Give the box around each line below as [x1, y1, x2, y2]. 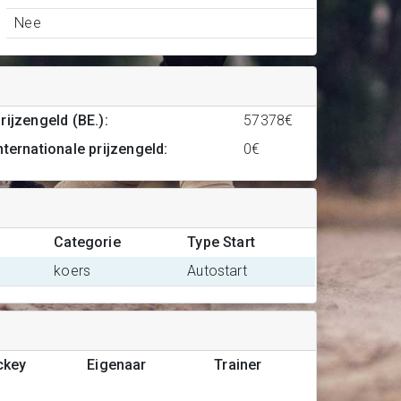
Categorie [54, 234, 121, 251]
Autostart [187, 262, 247, 279]
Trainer [214, 356, 262, 373]
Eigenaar [87, 356, 147, 373]
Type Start [187, 234, 256, 251]
